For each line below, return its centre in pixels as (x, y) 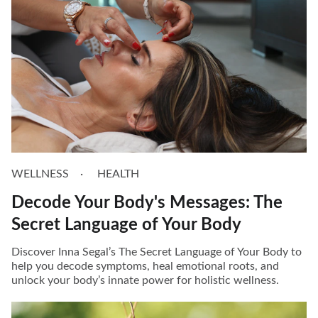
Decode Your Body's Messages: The (147, 203)
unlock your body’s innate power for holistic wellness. (145, 281)
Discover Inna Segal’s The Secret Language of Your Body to (157, 252)
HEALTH (118, 174)
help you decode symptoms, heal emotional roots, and (145, 267)
